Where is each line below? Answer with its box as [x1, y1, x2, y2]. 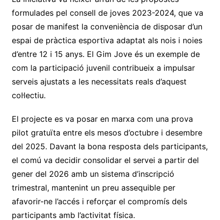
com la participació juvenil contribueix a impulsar [11, 62, 195, 73]
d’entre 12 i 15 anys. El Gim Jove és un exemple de [11, 49, 200, 59]
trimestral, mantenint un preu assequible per [11, 182, 175, 192]
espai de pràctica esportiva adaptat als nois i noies [11, 35, 202, 45]
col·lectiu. [11, 90, 46, 100]
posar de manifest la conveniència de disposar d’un [11, 21, 202, 31]
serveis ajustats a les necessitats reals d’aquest [11, 76, 187, 86]
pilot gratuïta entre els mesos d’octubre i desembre [11, 127, 202, 137]
